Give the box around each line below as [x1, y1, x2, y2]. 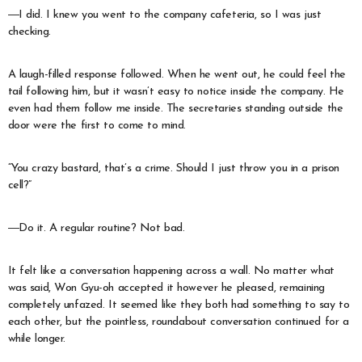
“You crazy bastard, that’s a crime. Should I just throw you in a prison [7, 162, 339, 175]
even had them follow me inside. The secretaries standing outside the [7, 103, 343, 116]
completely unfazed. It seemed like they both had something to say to [7, 299, 350, 312]
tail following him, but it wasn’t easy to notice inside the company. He [7, 86, 344, 99]
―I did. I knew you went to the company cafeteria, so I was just [7, 9, 322, 22]
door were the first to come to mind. [7, 120, 187, 133]
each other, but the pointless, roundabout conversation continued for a [7, 316, 349, 329]
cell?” [7, 179, 32, 192]
